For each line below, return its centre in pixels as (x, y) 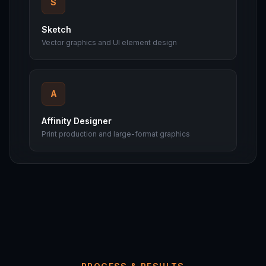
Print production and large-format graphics (116, 134)
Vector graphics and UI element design (109, 42)
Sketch (56, 29)
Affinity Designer (77, 121)
